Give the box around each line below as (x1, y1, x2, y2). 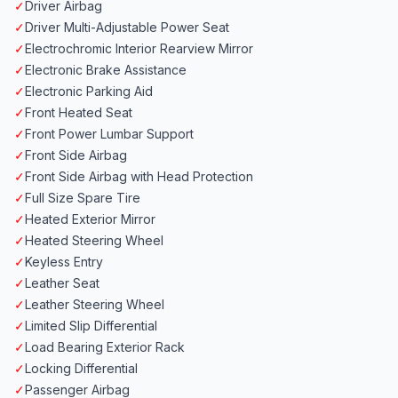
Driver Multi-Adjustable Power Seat (25, 20, 229, 36)
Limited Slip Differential (25, 318, 157, 334)
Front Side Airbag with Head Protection (25, 169, 253, 185)
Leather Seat (25, 275, 99, 291)
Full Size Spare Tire (25, 190, 140, 206)
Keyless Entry (25, 254, 103, 270)
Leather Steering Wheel (25, 297, 164, 313)
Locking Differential (25, 361, 138, 377)
